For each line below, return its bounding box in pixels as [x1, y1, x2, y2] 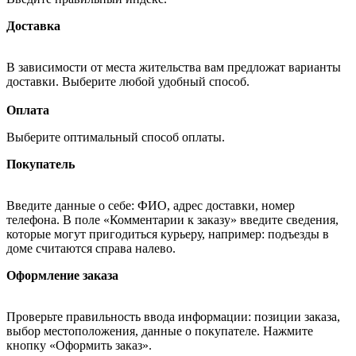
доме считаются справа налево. [6, 241, 176, 255]
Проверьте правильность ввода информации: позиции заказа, [6, 309, 340, 323]
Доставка [6, 18, 60, 33]
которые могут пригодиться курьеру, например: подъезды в [6, 226, 329, 241]
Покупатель [6, 157, 75, 171]
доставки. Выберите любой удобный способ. [6, 74, 253, 88]
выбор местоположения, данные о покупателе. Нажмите [6, 323, 313, 338]
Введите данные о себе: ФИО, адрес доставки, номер [6, 198, 295, 212]
